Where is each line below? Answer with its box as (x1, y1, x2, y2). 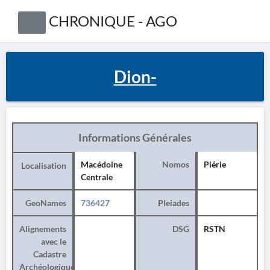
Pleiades (158, 198, 189, 208)
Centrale (81, 172, 113, 182)
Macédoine (81, 159, 122, 169)
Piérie (204, 159, 226, 169)
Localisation (21, 160, 66, 171)
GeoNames (25, 198, 66, 208)
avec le (41, 236, 66, 246)
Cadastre (33, 249, 66, 259)
